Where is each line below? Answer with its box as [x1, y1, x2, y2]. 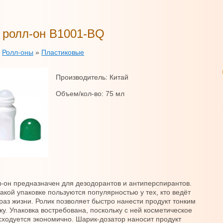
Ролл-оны [2, 48, 33, 56]
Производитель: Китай [56, 73, 128, 81]
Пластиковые [41, 48, 84, 56]
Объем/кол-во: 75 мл [56, 90, 124, 98]
